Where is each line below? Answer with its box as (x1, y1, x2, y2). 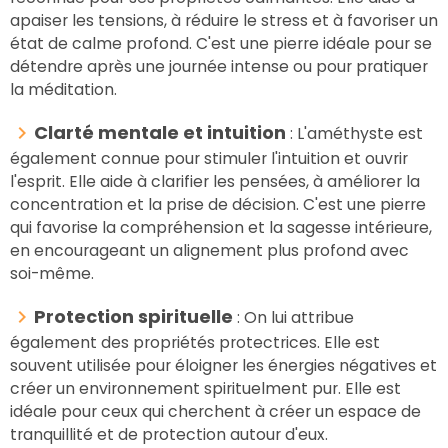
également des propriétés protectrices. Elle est (10, 330, 380, 354)
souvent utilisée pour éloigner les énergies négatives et (10, 353, 437, 377)
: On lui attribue (233, 305, 354, 329)
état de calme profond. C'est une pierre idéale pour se (10, 31, 432, 55)
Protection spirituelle (34, 303, 233, 329)
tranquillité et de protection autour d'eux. (10, 422, 328, 446)
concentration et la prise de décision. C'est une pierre (10, 192, 426, 216)
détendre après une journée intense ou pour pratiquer (10, 54, 428, 78)
